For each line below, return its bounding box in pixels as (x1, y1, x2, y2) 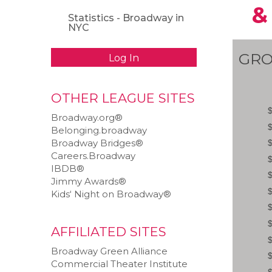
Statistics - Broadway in (67, 12, 184, 24)
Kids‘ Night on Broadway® (50, 188, 171, 200)
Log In (108, 52, 139, 64)
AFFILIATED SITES (50, 224, 166, 239)
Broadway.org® (50, 112, 123, 123)
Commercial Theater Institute (50, 258, 188, 270)
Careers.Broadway (50, 150, 135, 161)
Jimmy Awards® (50, 175, 126, 187)
